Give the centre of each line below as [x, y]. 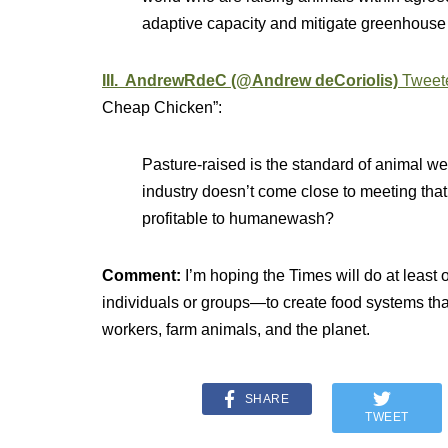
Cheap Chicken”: [162, 107]
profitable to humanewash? [238, 218]
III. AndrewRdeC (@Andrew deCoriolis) [250, 80]
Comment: [143, 275]
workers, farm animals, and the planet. [236, 329]
